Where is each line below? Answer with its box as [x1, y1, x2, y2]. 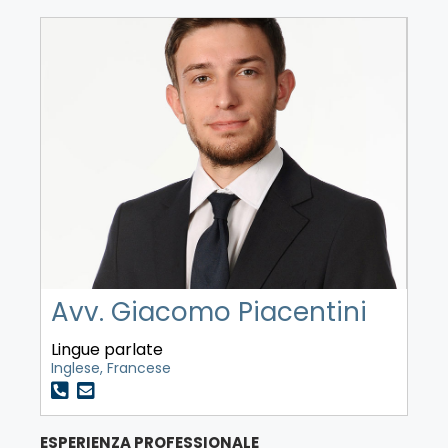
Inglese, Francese [51, 358, 171, 378]
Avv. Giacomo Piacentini [51, 294, 367, 330]
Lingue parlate [51, 338, 163, 361]
